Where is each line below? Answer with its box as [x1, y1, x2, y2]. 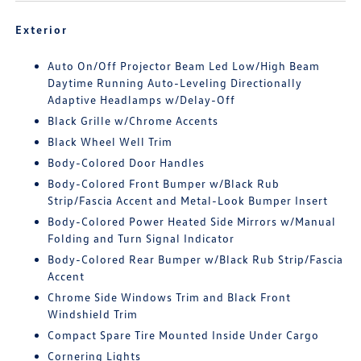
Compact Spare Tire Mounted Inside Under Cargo [48, 328, 320, 342]
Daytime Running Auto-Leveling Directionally [48, 76, 303, 90]
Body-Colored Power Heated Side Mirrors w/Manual [48, 214, 337, 229]
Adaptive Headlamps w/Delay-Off [48, 93, 236, 107]
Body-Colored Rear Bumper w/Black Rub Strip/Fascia [48, 252, 344, 267]
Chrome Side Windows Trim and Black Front [48, 290, 292, 305]
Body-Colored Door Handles [48, 156, 205, 170]
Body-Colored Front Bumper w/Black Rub [48, 176, 280, 191]
